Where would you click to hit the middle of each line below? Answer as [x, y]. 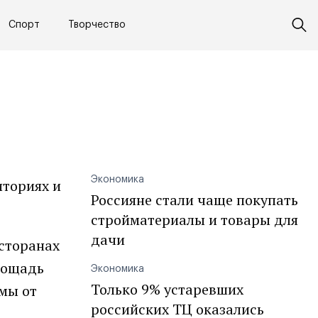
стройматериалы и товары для [194, 220]
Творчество [97, 25]
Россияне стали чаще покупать [194, 200]
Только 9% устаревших [167, 289]
